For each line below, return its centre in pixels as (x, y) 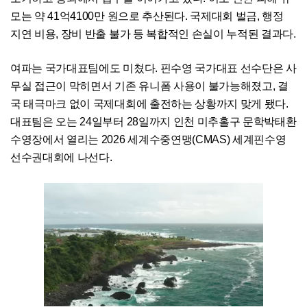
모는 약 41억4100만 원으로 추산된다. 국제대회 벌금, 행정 (147, 16)
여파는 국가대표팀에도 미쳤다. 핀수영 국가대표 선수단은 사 (153, 69)
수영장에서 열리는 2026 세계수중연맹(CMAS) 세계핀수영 (148, 140)
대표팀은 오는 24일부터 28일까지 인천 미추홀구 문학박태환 (153, 122)
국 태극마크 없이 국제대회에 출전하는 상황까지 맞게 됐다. (149, 104)
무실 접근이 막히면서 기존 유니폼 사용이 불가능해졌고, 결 (149, 86)
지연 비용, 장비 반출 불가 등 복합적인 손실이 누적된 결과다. (153, 34)
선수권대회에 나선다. (61, 158)
